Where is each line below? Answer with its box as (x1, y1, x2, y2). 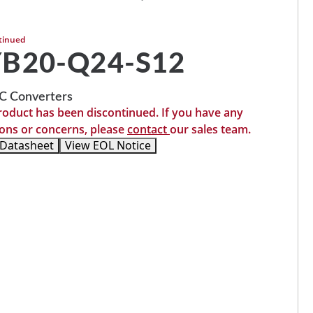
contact (127, 122, 170, 137)
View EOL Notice (65, 138, 151, 153)
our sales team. (170, 122, 251, 137)
